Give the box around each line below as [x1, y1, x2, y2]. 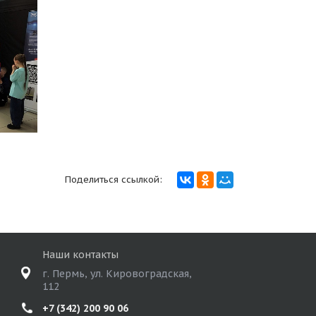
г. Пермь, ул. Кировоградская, [42, 267, 193, 281]
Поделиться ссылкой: [65, 174, 162, 186]
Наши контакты [42, 248, 119, 262]
